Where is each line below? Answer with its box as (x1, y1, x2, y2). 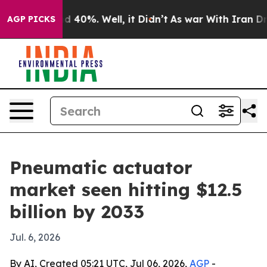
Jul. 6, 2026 (10, 231, 60, 243)
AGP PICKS (7, 14, 55, 24)
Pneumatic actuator (10, 156, 193, 179)
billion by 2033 (10, 200, 144, 223)
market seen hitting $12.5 (10, 178, 242, 201)
